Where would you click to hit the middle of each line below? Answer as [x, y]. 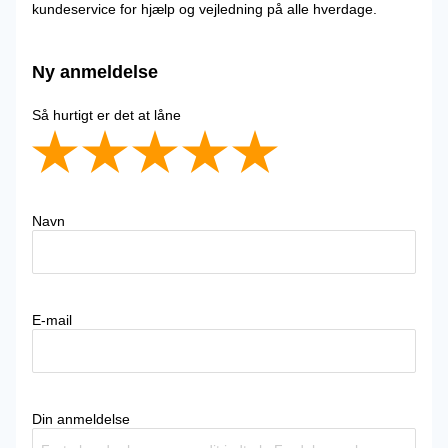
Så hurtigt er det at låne [106, 115]
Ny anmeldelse [95, 72]
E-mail [52, 320]
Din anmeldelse [81, 419]
